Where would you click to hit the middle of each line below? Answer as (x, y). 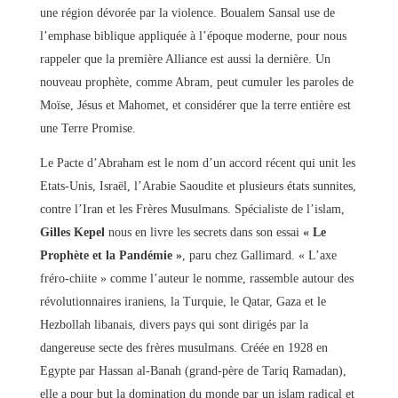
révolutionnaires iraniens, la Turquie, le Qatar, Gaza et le (183, 301)
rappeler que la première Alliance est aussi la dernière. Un (185, 59)
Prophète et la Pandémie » (111, 255)
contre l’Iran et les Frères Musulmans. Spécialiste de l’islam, (192, 209)
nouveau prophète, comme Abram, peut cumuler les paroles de (196, 82)
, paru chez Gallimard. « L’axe (259, 255)
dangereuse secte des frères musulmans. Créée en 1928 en (183, 347)
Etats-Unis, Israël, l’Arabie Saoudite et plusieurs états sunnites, (198, 186)
